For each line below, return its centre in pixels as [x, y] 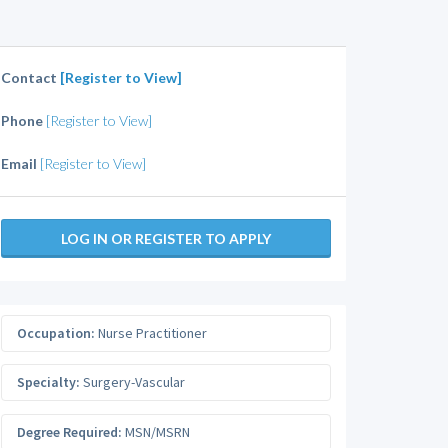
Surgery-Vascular [132, 382]
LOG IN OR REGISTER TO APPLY [166, 238]
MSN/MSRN [156, 431]
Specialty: [48, 382]
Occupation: [56, 332]
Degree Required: [69, 431]
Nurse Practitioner [151, 332]
